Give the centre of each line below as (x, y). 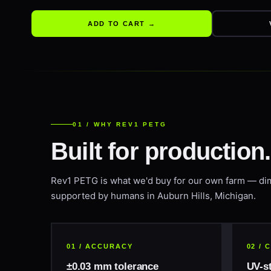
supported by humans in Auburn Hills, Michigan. (153, 196)
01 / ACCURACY (100, 246)
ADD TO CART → (122, 24)
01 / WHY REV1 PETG (120, 124)
